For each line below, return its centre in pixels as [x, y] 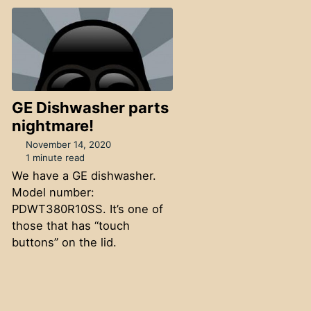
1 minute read [54, 158]
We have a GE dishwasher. [84, 176]
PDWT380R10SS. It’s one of [87, 209]
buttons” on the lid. [64, 243]
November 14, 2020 [69, 145]
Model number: [53, 193]
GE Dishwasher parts [90, 107]
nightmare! [52, 125]
